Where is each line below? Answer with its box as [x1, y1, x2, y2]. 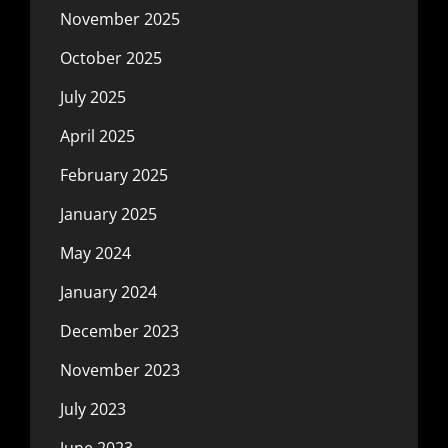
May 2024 [60, 242, 131, 264]
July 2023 [60, 398, 126, 420]
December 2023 [60, 320, 179, 342]
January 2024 [60, 281, 157, 303]
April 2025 [60, 125, 135, 147]
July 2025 [60, 86, 126, 108]
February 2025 [60, 164, 168, 186]
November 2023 [60, 359, 180, 381]
